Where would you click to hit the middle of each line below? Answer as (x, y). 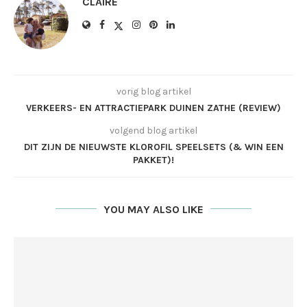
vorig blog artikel (153, 91)
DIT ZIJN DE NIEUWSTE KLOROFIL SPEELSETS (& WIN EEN (153, 147)
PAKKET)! (153, 160)
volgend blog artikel (153, 130)
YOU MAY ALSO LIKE (153, 209)
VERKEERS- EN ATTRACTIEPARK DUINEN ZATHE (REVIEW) (153, 108)
